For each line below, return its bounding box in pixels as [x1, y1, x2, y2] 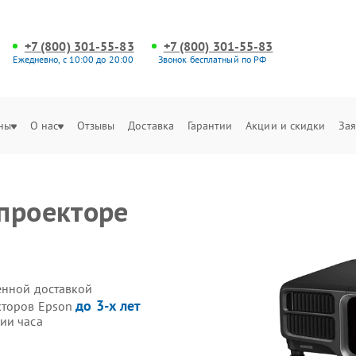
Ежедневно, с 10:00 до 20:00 [13, 52, 134, 65]
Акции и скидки [246, 118, 326, 133]
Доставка [128, 118, 175, 133]
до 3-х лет [75, 296, 141, 315]
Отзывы [76, 118, 115, 133]
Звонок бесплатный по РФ [157, 52, 267, 65]
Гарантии [187, 118, 233, 133]
